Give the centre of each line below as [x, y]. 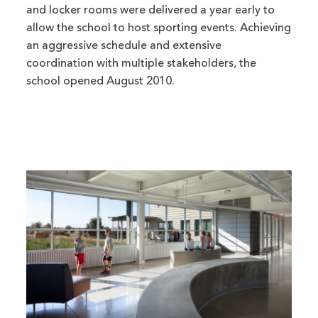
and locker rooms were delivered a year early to [151, 10]
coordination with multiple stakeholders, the [142, 64]
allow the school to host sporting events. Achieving [159, 28]
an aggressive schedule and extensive [124, 46]
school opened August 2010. [101, 81]
